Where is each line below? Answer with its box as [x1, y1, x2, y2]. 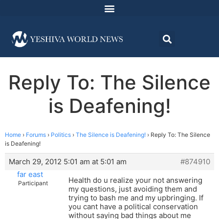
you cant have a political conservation [68, 202, 198, 212]
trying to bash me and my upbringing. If [68, 193, 203, 203]
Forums [26, 131, 46, 139]
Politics [51, 131, 71, 139]
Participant [18, 179, 48, 187]
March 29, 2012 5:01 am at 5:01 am [9, 157, 127, 167]
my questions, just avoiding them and [68, 184, 197, 194]
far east [17, 170, 43, 179]
